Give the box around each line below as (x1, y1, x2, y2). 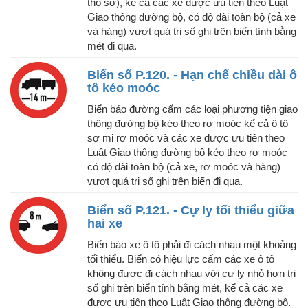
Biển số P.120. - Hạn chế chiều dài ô (87, 68, 297, 82)
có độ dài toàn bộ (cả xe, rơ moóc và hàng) (87, 161, 280, 173)
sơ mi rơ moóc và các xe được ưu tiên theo (87, 132, 285, 144)
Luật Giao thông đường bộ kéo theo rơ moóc (87, 146, 287, 159)
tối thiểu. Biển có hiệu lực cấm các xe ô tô (87, 253, 274, 265)
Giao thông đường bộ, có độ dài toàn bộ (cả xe (87, 11, 296, 23)
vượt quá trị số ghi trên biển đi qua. (87, 175, 243, 188)
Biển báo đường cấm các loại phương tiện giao (87, 103, 298, 115)
